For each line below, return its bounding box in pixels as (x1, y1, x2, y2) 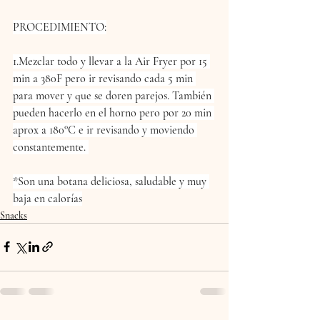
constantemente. (13, 139, 89, 154)
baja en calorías (13, 191, 82, 206)
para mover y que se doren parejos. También (13, 88, 214, 103)
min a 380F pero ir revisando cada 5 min (13, 71, 196, 86)
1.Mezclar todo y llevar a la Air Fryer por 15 (13, 54, 210, 69)
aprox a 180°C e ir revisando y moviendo (13, 122, 197, 137)
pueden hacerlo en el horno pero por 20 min (13, 105, 214, 120)
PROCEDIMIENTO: (13, 19, 106, 34)
